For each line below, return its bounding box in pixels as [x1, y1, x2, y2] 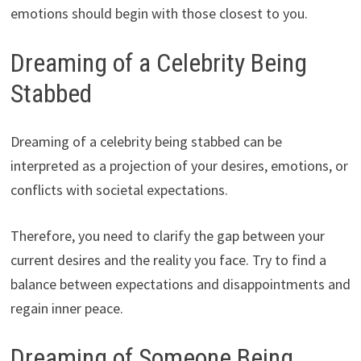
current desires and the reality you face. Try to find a [10, 251, 326, 270]
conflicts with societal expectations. [10, 180, 228, 200]
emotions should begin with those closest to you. [10, 3, 308, 23]
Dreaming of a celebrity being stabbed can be [10, 132, 282, 151]
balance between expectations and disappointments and [10, 275, 351, 294]
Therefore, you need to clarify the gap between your [10, 226, 325, 246]
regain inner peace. [10, 299, 123, 318]
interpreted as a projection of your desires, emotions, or [10, 156, 348, 176]
